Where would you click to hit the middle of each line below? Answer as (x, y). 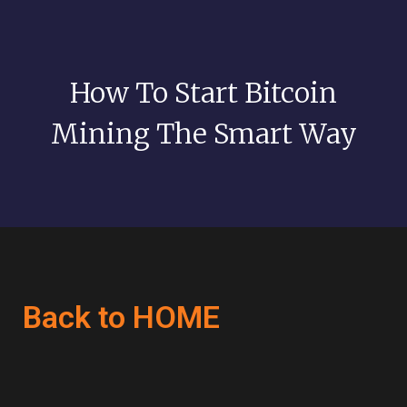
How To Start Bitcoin (203, 93)
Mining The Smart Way (203, 134)
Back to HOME (121, 317)
